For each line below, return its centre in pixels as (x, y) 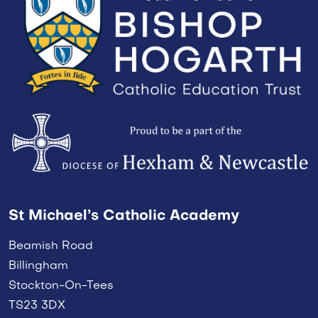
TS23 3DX (37, 306)
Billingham (38, 266)
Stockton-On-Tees (61, 286)
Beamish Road (51, 246)
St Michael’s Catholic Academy (124, 216)
